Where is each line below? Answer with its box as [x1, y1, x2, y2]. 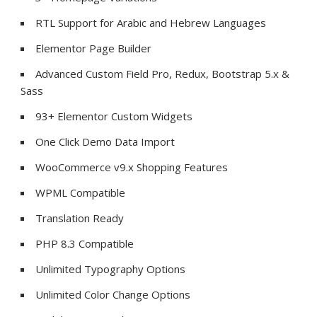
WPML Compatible [35, 185, 126, 200]
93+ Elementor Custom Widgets [35, 109, 193, 124]
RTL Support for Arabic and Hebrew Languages [35, 16, 267, 30]
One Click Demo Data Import [35, 134, 175, 149]
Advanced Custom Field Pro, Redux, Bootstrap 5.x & [35, 67, 290, 81]
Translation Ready [35, 211, 125, 226]
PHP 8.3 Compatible [35, 236, 134, 251]
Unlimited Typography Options [35, 262, 186, 277]
